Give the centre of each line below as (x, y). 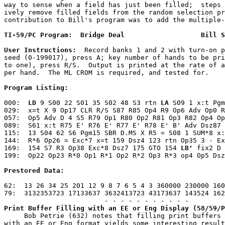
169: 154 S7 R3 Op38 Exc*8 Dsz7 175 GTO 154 (92, 148)
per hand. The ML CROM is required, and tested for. (106, 73)
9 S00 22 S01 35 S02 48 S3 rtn (98, 103)
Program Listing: (36, 88)
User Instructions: (40, 50)
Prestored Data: (34, 171)
